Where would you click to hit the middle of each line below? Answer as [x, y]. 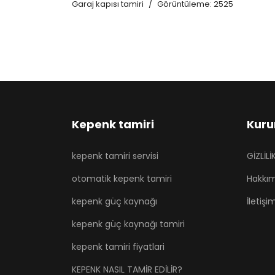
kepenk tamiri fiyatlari [118, 247]
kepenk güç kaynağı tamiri [128, 224]
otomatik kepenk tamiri [122, 179]
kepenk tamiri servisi [115, 156]
